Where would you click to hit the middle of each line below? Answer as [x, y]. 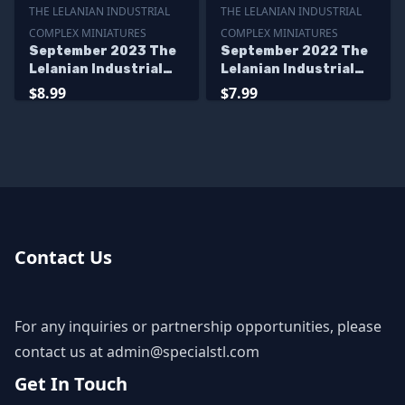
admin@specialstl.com [183, 352]
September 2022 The [294, 51]
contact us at [61, 352]
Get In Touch [71, 384]
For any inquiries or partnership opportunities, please [198, 326]
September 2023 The [103, 51]
